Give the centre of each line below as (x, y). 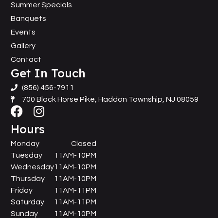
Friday (22, 190)
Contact (26, 59)
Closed (84, 143)
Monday (25, 143)
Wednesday (33, 167)
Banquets (29, 18)
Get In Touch (48, 73)
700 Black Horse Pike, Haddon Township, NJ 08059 (110, 99)
